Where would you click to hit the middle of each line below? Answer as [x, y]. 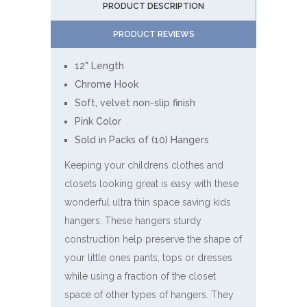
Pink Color [98, 122]
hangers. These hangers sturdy [133, 221]
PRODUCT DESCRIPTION [153, 7]
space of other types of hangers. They [149, 295]
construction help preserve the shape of [153, 240]
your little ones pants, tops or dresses [148, 258]
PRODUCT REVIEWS [153, 35]
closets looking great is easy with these [151, 184]
